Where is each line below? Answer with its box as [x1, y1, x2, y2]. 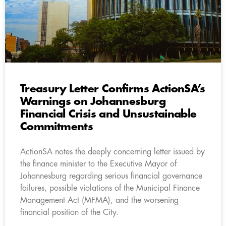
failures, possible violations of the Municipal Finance [20, 184, 200, 192]
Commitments [20, 121, 93, 132]
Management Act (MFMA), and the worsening [20, 196, 179, 204]
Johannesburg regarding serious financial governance [20, 172, 202, 180]
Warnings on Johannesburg [20, 96, 165, 107]
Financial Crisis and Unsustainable [20, 108, 197, 120]
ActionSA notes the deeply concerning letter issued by [20, 147, 205, 156]
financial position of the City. [20, 208, 119, 216]
